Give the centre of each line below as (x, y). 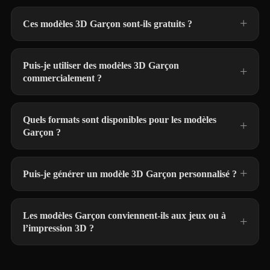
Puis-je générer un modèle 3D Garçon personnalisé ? (130, 174)
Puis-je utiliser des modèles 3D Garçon (101, 65)
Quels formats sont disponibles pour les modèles (120, 120)
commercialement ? (62, 78)
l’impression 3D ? (58, 228)
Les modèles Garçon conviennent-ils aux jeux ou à (124, 215)
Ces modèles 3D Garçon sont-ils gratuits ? (108, 24)
